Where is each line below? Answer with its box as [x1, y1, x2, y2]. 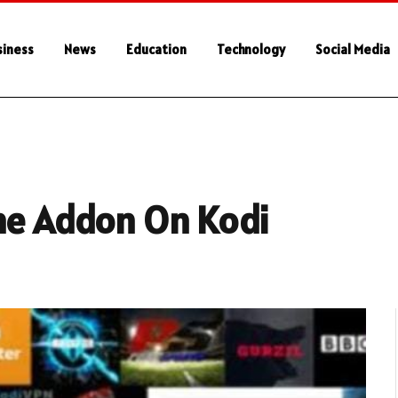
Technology [217, 41, 285, 58]
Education [126, 41, 187, 58]
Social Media [315, 41, 390, 58]
